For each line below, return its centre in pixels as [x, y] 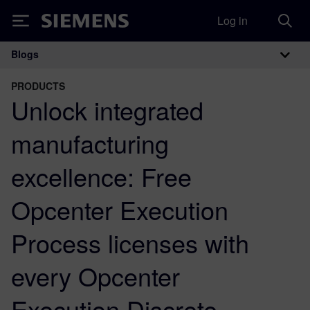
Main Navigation [96, 69]
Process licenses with [130, 243]
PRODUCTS [38, 86]
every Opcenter [95, 276]
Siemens [64, 23]
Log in [232, 20]
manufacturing [90, 143]
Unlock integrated [107, 110]
